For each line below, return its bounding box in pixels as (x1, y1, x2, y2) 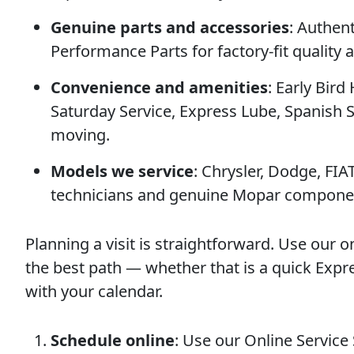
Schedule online (51, 330, 175, 351)
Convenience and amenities (51, 77, 268, 98)
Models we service (51, 160, 194, 182)
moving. (51, 124, 110, 145)
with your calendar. (25, 281, 163, 302)
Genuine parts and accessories (51, 17, 289, 38)
